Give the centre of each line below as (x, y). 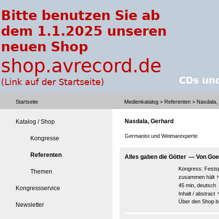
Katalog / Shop (35, 122)
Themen (41, 172)
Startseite (27, 102)
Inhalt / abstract (197, 194)
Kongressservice (38, 188)
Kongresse (45, 138)
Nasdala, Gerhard (149, 121)
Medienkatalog (141, 102)
